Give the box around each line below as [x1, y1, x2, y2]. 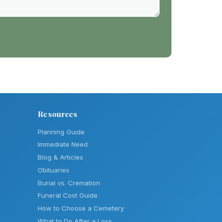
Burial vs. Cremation [38, 178, 100, 187]
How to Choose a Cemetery [38, 204, 124, 213]
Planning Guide [38, 127, 85, 136]
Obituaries [38, 166, 69, 174]
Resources [38, 109, 78, 119]
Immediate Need [38, 140, 88, 149]
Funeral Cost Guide [38, 191, 98, 200]
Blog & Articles [38, 153, 83, 162]
